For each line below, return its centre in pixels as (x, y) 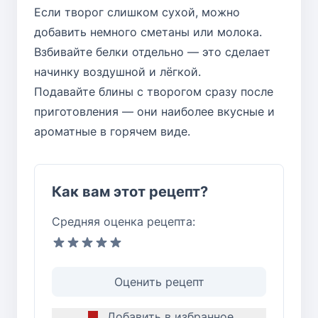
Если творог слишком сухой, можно (137, 12)
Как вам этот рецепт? (130, 191)
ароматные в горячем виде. (112, 131)
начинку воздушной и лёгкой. (117, 71)
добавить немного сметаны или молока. (148, 32)
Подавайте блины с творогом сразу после (154, 91)
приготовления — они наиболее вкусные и (154, 111)
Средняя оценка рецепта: (124, 221)
